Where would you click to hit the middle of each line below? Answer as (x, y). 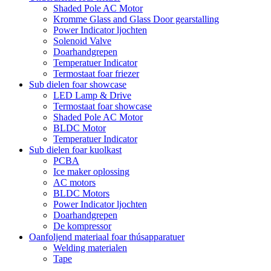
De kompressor (82, 226)
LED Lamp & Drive (92, 96)
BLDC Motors (81, 194)
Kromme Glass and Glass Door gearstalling (136, 19)
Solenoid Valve (82, 41)
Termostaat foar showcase (103, 106)
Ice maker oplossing (91, 172)
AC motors (74, 183)
